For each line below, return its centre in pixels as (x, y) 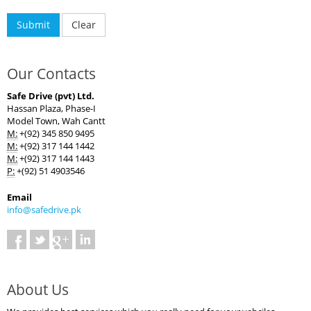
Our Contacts (51, 74)
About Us (38, 289)
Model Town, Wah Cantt (56, 121)
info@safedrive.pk (44, 210)
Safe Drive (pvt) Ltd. (51, 96)
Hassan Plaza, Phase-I (51, 108)
